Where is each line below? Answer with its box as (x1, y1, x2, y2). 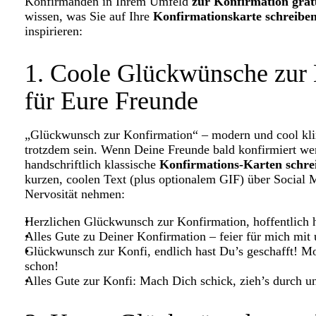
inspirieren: (25, 23, 83, 38)
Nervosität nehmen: (25, 186, 125, 201)
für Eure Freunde (25, 86, 198, 115)
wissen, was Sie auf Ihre (25, 8, 153, 23)
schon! (25, 258, 59, 273)
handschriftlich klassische (25, 157, 159, 171)
